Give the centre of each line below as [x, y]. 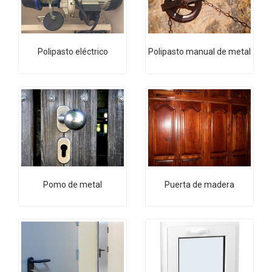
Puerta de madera [199, 184]
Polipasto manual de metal [199, 52]
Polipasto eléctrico [73, 52]
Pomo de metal [73, 184]
